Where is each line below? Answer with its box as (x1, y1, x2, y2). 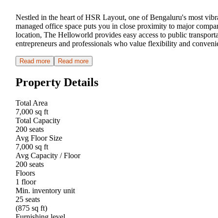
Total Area (16, 98, 48, 107)
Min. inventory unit (16, 186, 75, 195)
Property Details (16, 75, 98, 89)
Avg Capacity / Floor (16, 151, 80, 160)
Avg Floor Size (16, 133, 62, 142)
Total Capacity (16, 116, 60, 125)
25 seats (16, 195, 40, 203)
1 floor (16, 177, 36, 186)
